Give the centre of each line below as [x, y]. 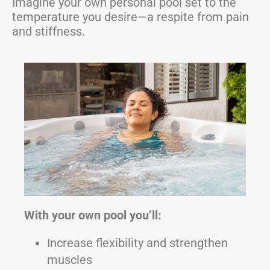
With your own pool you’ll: [93, 215]
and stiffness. [49, 32]
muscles [69, 260]
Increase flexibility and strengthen [137, 243]
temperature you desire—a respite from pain [130, 17]
